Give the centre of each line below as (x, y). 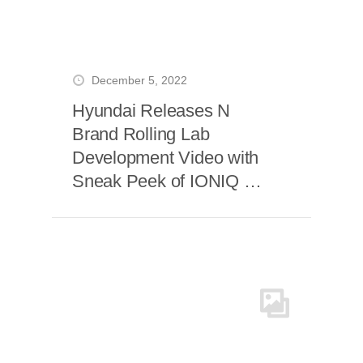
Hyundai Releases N (152, 111)
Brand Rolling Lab (141, 134)
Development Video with (166, 158)
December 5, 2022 (139, 81)
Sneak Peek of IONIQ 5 (163, 181)
